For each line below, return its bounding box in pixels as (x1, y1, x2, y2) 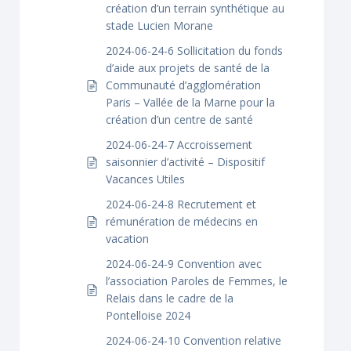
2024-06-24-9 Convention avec (106, 256, 262, 271)
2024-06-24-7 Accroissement (106, 137, 252, 152)
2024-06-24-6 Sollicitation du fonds (106, 43, 283, 58)
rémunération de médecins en (106, 214, 258, 229)
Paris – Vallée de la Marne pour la (106, 95, 275, 110)
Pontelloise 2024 (106, 308, 190, 323)
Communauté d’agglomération (106, 78, 261, 92)
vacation (106, 231, 149, 246)
